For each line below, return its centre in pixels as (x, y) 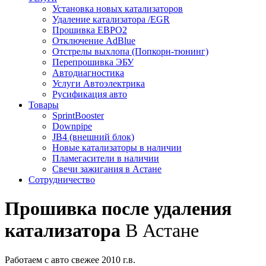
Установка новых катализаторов (118, 9)
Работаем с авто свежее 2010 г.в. (70, 259)
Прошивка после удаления (118, 209)
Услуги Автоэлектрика (99, 83)
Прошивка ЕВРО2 (90, 30)
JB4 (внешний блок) (93, 137)
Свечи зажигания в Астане (107, 169)
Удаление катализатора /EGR (111, 19)
